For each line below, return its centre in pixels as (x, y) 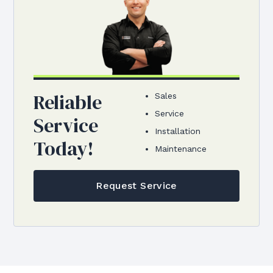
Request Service (136, 186)
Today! (64, 149)
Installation (178, 131)
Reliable (68, 103)
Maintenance (181, 149)
